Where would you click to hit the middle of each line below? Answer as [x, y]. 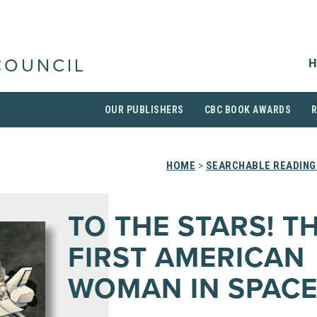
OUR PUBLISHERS [144, 110]
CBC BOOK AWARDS [247, 110]
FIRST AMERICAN [186, 258]
